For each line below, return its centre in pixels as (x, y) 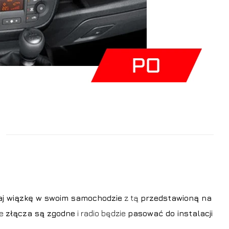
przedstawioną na (176, 198)
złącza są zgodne (40, 213)
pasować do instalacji (170, 213)
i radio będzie (101, 213)
